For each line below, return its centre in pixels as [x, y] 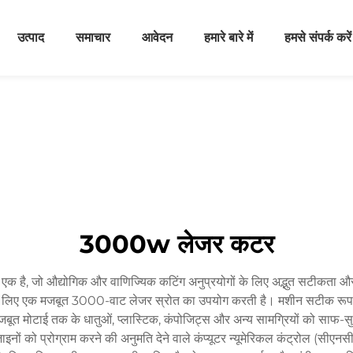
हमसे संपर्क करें [318, 37]
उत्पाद [30, 37]
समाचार [93, 37]
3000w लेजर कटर [176, 244]
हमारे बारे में [228, 37]
